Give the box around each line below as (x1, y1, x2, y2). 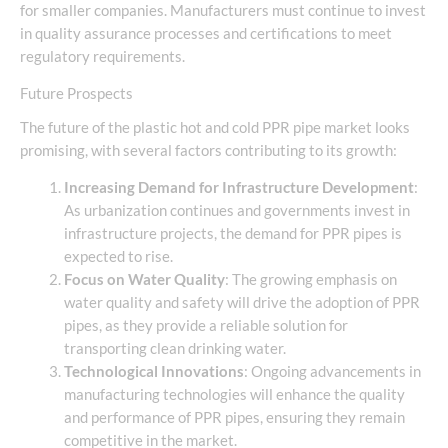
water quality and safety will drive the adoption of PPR (63, 294, 420, 312)
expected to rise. (63, 248, 173, 266)
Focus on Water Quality (63, 271, 225, 289)
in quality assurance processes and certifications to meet (20, 24, 392, 42)
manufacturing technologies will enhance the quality (63, 386, 405, 404)
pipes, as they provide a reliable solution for (63, 317, 348, 335)
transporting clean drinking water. (63, 340, 286, 358)
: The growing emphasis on (224, 271, 397, 289)
